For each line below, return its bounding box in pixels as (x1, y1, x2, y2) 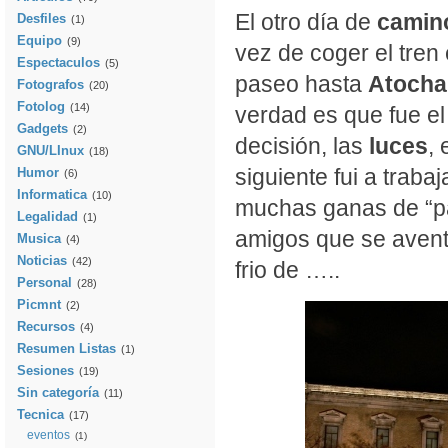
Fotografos (17, 77, 84, 92)
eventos (27, 428, 70, 442)
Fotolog (17, 99, 65, 114)
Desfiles (17, 11, 66, 26)
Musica (17, 231, 61, 246)
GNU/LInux (17, 143, 84, 158)
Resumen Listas (17, 341, 116, 356)
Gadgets (17, 121, 68, 136)
